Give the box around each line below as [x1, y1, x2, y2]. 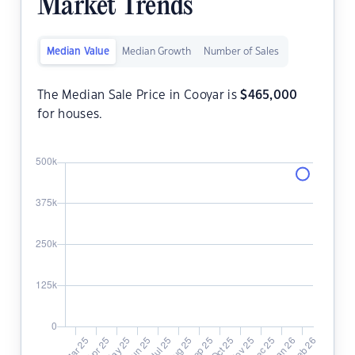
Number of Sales [204, 47, 279, 57]
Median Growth [122, 47, 191, 57]
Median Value [47, 47, 109, 57]
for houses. [37, 109, 103, 121]
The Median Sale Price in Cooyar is [37, 90, 241, 102]
